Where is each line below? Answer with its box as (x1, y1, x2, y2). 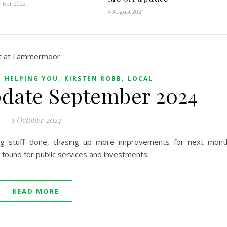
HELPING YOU (4, 74, 58, 83)
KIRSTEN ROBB (64, 74, 122, 83)
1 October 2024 (11, 115, 61, 125)
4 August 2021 (107, 8, 144, 16)
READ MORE (12, 186, 59, 196)
